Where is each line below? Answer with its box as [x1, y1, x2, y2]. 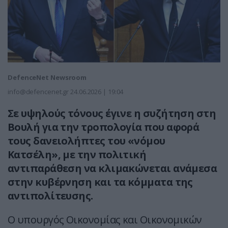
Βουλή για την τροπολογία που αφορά [8, 120, 199, 134]
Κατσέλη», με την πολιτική [8, 148, 147, 162]
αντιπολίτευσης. [8, 189, 93, 203]
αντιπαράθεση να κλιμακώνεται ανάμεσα [8, 161, 217, 176]
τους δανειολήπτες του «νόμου [8, 134, 165, 148]
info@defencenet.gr [8, 87, 69, 97]
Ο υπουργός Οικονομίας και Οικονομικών [8, 213, 202, 227]
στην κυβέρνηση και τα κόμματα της [8, 175, 193, 189]
